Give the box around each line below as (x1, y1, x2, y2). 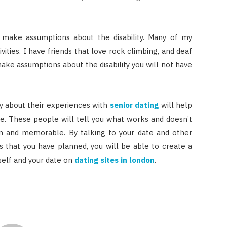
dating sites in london (74, 155, 155, 165)
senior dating (109, 100, 159, 110)
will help (159, 100, 193, 110)
